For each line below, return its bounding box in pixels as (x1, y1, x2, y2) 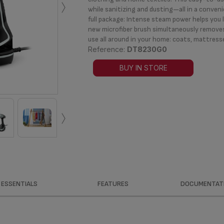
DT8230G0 (126, 45, 167, 53)
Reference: (87, 45, 127, 53)
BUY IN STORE (119, 63, 167, 72)
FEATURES (97, 179, 129, 188)
